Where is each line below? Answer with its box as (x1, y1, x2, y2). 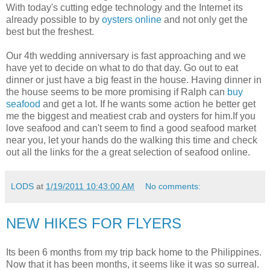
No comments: (145, 181, 201, 191)
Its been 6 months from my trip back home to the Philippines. (6, 246, 262, 257)
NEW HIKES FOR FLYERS (6, 215, 181, 231)
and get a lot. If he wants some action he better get (40, 98, 256, 109)
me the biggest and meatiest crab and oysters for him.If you (6, 110, 256, 121)
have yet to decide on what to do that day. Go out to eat (6, 62, 238, 73)
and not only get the (162, 14, 248, 25)
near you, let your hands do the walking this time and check (6, 134, 257, 145)
